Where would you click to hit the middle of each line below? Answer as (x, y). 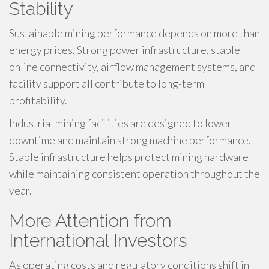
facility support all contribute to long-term (107, 83)
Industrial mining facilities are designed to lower (120, 123)
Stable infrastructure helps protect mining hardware (129, 156)
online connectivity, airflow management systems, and (132, 66)
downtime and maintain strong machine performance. (130, 140)
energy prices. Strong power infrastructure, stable (125, 50)
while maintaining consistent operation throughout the (134, 173)
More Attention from (90, 220)
